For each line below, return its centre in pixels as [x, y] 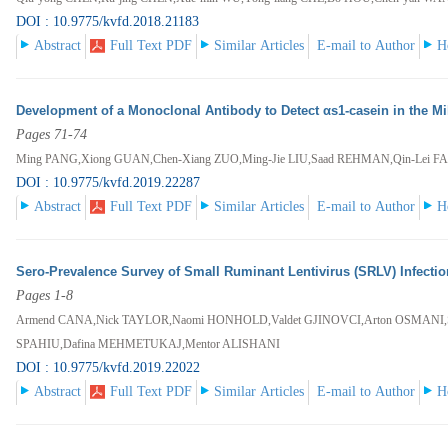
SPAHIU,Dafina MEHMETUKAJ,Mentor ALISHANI [148, 344]
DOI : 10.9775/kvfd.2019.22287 [108, 183]
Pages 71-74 [52, 135]
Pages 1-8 [45, 296]
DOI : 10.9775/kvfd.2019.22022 [108, 368]
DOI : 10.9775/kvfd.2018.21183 [108, 22]
